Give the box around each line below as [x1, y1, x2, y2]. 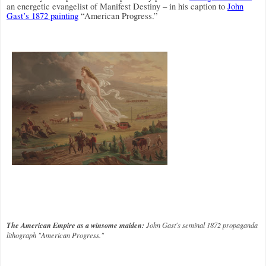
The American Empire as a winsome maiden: [7, 220, 146, 230]
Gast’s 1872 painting [7, 9, 78, 21]
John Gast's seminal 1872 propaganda [146, 220, 258, 230]
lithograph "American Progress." [7, 230, 104, 240]
